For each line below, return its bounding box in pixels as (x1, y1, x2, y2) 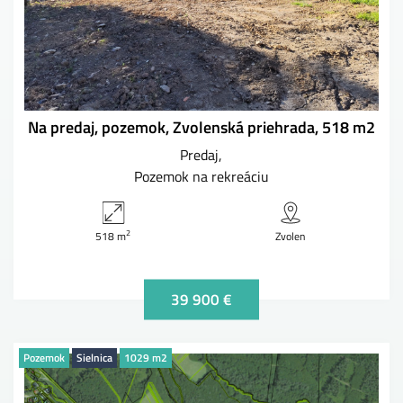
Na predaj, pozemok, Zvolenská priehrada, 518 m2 (28, 114, 375, 139)
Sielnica (76, 348, 112, 366)
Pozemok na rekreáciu (134, 165, 269, 187)
